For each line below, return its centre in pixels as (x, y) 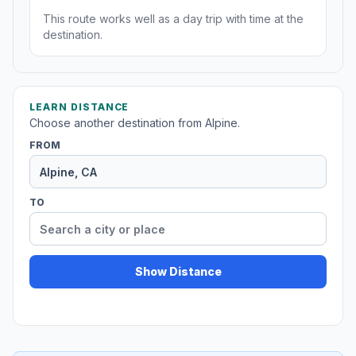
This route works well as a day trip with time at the (173, 19)
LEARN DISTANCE (79, 107)
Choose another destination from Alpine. (135, 123)
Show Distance (178, 272)
